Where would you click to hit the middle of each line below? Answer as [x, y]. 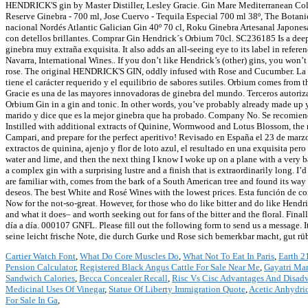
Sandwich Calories [40, 278]
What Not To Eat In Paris [229, 256]
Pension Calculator [41, 267]
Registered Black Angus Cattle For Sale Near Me [170, 267]
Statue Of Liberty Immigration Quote [177, 289]
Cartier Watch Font [41, 256]
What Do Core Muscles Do [129, 256]
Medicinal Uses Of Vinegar [55, 289]
